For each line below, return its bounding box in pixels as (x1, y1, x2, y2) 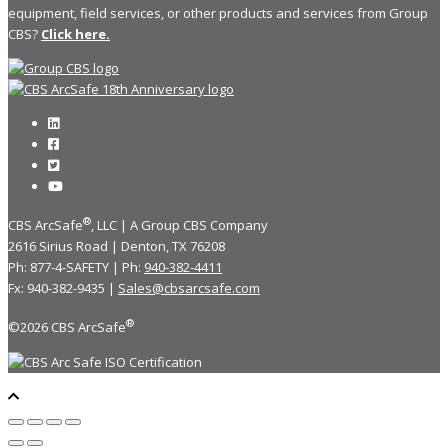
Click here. (41, 24, 110, 43)
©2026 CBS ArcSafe (8, 318, 126, 337)
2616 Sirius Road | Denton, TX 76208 (8, 237, 225, 256)
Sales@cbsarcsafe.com (118, 279, 260, 298)
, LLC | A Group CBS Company (91, 216, 268, 235)
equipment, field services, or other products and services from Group (8, 3, 428, 22)
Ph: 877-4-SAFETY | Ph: (8, 258, 144, 277)
